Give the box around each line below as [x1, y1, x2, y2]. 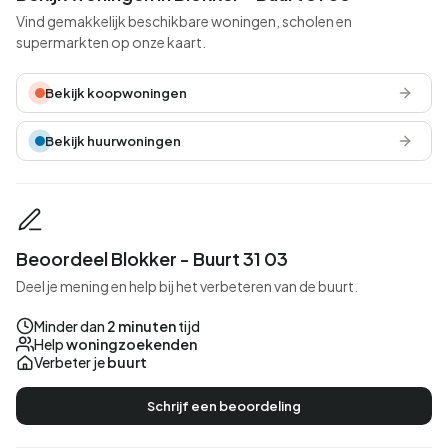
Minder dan [34, 317, 107, 335]
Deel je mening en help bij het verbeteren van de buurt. [16, 277, 358, 295]
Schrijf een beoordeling [147, 398, 301, 414]
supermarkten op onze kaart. [16, 33, 206, 51]
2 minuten [107, 317, 176, 335]
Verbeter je [34, 353, 107, 371]
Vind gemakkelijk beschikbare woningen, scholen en [16, 12, 352, 30]
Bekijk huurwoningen [45, 133, 181, 149]
